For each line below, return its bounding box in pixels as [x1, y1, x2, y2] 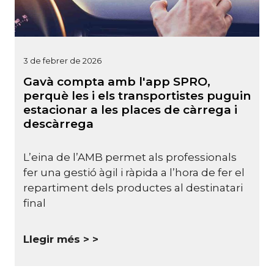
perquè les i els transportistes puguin [23, 88, 251, 103]
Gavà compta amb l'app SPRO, [23, 74, 210, 89]
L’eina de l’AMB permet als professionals [23, 150, 237, 163]
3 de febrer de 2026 [23, 55, 102, 65]
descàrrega [23, 116, 94, 131]
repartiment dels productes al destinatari [23, 181, 243, 194]
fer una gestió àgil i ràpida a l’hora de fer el [23, 166, 245, 179]
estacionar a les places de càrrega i [23, 102, 237, 117]
